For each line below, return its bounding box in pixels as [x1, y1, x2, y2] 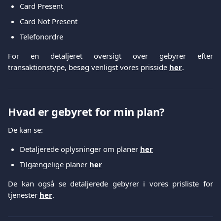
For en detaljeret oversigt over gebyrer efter [8, 51, 213, 61]
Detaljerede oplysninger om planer [20, 144, 140, 154]
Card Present [20, 1, 63, 11]
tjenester [8, 190, 39, 200]
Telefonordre [20, 32, 63, 41]
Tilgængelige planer [20, 159, 89, 169]
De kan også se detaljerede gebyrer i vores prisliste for [8, 179, 213, 188]
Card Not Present [20, 16, 77, 26]
